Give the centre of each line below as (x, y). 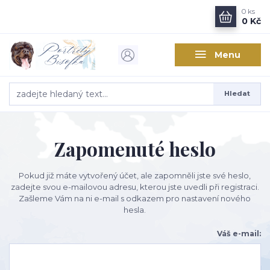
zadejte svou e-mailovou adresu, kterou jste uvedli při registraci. (135, 187)
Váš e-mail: (239, 234)
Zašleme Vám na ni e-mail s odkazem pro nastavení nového (135, 199)
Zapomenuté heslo (135, 149)
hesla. (135, 210)
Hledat (237, 94)
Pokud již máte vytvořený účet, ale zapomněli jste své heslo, (135, 176)
